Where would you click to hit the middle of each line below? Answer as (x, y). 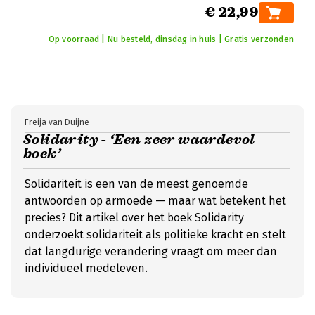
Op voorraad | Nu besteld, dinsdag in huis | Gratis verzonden (171, 39)
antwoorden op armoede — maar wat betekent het (155, 201)
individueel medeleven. (86, 268)
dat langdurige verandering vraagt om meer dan (151, 251)
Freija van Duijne (57, 122)
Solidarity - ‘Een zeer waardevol (139, 140)
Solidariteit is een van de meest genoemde (136, 184)
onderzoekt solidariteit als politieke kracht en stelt (155, 234)
